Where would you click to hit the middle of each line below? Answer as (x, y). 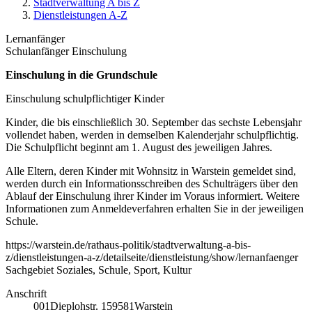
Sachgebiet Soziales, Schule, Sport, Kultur (99, 270)
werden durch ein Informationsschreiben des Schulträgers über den (152, 184)
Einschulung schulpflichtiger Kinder (86, 99)
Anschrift (26, 294)
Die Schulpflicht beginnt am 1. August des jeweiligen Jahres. (139, 148)
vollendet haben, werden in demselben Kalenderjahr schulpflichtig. (152, 135)
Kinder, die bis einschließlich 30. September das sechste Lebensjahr (154, 123)
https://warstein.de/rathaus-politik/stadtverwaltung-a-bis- (128, 245)
